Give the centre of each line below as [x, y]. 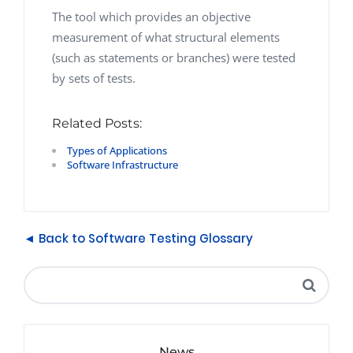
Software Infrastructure [123, 165]
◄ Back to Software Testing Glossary [138, 238]
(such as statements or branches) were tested [174, 58]
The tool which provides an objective [151, 17]
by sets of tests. [94, 78]
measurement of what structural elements [166, 37]
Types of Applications [117, 150]
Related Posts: [97, 123]
